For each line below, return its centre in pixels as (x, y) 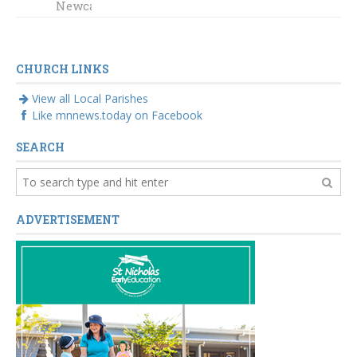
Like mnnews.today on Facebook (117, 116)
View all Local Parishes (90, 99)
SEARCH (40, 147)
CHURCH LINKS (63, 69)
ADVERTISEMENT (68, 220)
